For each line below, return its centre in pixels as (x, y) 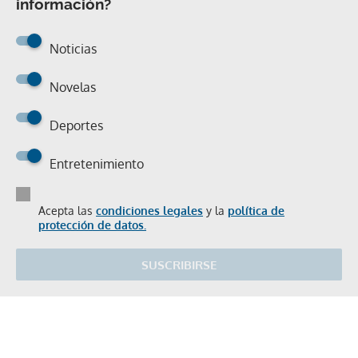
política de (256, 211)
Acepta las (67, 211)
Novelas (73, 87)
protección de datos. (92, 225)
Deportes (76, 125)
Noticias (73, 49)
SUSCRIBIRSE (179, 265)
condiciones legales (149, 211)
